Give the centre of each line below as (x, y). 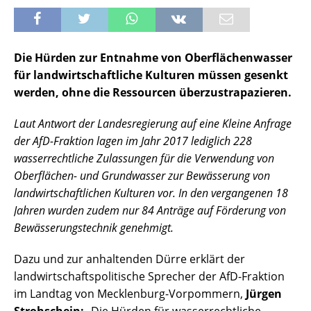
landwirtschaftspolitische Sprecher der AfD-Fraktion (149, 277)
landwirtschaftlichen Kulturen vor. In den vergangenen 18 (151, 193)
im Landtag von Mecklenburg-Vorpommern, (128, 294)
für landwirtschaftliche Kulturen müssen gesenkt (151, 75)
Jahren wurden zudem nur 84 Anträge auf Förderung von (150, 211)
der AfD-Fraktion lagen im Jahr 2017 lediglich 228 (133, 141)
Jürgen (262, 294)
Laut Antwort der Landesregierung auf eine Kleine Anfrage (153, 124)
